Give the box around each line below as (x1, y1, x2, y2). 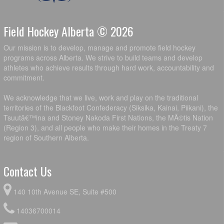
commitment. (3, 72, 44, 82)
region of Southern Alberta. (3, 132, 89, 142)
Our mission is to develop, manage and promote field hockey (3, 42, 195, 52)
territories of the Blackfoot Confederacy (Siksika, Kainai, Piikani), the (3, 102, 218, 112)
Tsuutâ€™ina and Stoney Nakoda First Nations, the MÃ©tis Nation (3, 112, 213, 122)
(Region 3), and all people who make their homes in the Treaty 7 (3, 122, 207, 132)
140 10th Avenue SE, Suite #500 (13, 186, 116, 196)
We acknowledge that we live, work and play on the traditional (3, 92, 198, 102)
